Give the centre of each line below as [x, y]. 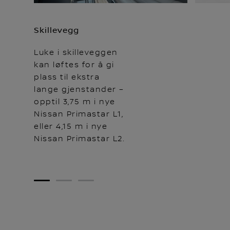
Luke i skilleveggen [76, 53]
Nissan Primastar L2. [79, 139]
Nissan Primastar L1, [79, 114]
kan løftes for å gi [74, 65]
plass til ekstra [67, 77]
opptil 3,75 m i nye [75, 102]
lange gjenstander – [79, 90]
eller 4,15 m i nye [71, 127]
